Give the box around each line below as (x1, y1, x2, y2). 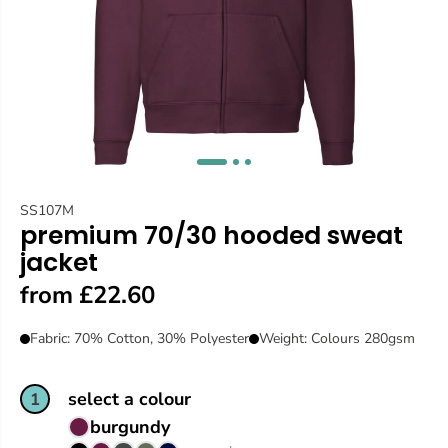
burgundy (89, 415, 170, 440)
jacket (20, 245, 98, 281)
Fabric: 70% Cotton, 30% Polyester (30, 329, 249, 349)
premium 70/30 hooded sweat (20, 218, 403, 254)
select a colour (67, 387, 191, 412)
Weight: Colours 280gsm (259, 329, 415, 349)
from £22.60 (20, 279, 155, 312)
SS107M (20, 201, 74, 221)
